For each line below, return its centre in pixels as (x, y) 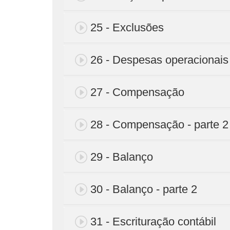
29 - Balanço (122, 157)
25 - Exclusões (127, 27)
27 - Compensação (137, 92)
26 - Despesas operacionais (159, 60)
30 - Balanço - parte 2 (144, 189)
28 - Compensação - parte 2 (159, 124)
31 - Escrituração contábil (153, 221)
